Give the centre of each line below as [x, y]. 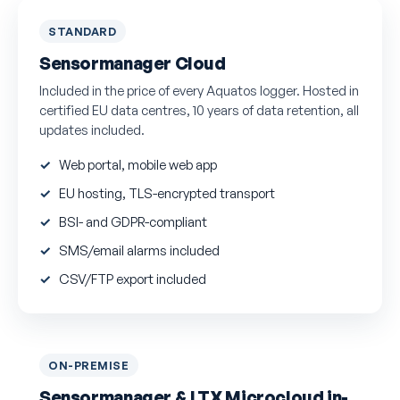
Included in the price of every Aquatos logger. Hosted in [199, 90]
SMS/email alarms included [140, 250]
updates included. [92, 129]
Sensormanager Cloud [133, 64]
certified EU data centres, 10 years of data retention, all [199, 110]
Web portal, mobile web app [138, 164]
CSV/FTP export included [133, 279]
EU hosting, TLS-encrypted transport [167, 193]
